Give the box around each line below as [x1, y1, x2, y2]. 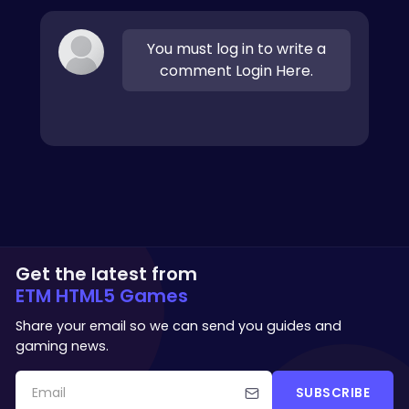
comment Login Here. [160, 59, 313, 81]
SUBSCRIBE [295, 383, 370, 402]
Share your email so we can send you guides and [16, 316, 341, 335]
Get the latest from [16, 260, 197, 287]
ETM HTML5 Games [16, 282, 188, 309]
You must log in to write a [147, 37, 326, 59]
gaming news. [16, 336, 109, 355]
